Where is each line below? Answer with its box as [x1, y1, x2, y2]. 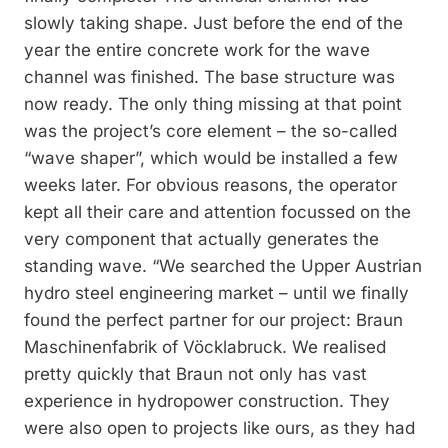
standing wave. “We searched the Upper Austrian [24, 256, 422, 277]
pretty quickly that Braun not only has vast [24, 364, 367, 385]
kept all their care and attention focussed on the [24, 202, 411, 223]
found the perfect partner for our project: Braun [24, 310, 403, 331]
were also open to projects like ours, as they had [24, 418, 415, 439]
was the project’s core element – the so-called [24, 121, 397, 142]
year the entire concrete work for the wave [24, 40, 370, 61]
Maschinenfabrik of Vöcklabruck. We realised [24, 337, 386, 358]
